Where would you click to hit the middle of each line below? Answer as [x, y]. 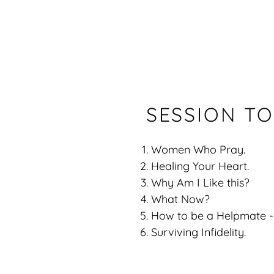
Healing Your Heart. [200, 166]
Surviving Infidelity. [200, 232]
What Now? [180, 199]
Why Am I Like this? [200, 183]
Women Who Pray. [198, 150]
